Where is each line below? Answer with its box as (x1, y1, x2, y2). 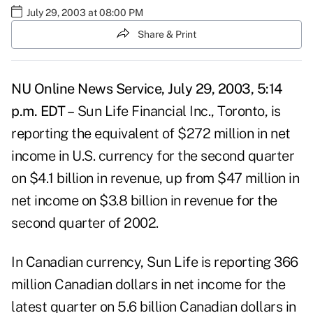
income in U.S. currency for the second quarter (11, 147, 294, 165)
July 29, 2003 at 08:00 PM (27, 6, 143, 18)
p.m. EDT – (11, 103, 74, 120)
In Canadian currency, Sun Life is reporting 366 (11, 254, 298, 271)
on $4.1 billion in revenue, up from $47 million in (11, 170, 299, 187)
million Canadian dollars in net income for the (11, 276, 285, 293)
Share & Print (138, 28, 196, 40)
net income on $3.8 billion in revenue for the (11, 192, 277, 210)
